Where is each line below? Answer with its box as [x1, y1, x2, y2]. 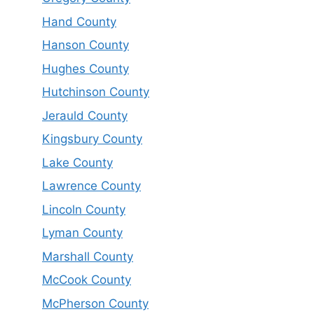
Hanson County [42, 38, 129, 53]
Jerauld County [42, 108, 128, 123]
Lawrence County [42, 179, 141, 193]
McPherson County [42, 296, 149, 310]
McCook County [42, 273, 131, 287]
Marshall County [42, 249, 133, 264]
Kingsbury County [42, 132, 142, 146]
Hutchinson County [42, 85, 149, 100]
